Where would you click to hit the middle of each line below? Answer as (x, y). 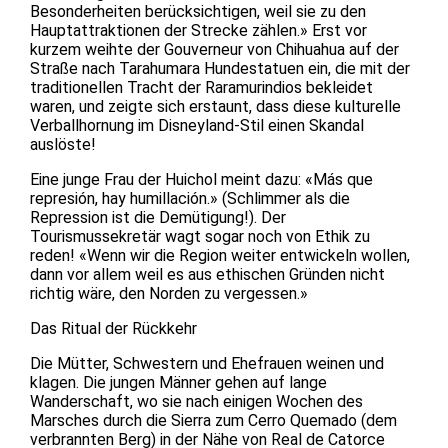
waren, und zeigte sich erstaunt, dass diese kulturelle (215, 106)
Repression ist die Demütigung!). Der (158, 217)
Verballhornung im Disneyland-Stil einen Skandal (197, 125)
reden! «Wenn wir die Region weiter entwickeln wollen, (220, 255)
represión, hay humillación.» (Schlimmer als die (190, 198)
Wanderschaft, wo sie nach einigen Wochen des (196, 401)
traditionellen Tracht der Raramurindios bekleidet (201, 87)
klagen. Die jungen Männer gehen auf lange (178, 382)
